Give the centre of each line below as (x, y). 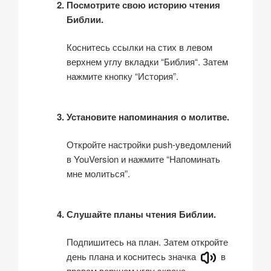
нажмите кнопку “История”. (122, 76)
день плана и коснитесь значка (132, 256)
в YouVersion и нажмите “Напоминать (143, 159)
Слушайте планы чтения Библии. (141, 214)
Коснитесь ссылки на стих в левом (139, 47)
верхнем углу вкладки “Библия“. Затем (147, 62)
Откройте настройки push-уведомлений (149, 145)
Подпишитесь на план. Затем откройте (147, 242)
